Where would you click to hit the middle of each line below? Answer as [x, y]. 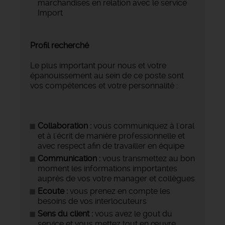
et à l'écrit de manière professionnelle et [111, 136]
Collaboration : [65, 126]
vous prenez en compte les [119, 191]
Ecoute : [53, 191]
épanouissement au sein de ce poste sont [107, 75]
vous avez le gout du [134, 213]
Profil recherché [60, 45]
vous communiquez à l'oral [143, 126]
